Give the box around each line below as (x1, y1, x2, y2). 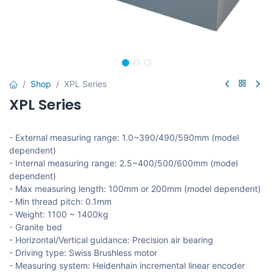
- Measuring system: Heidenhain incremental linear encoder (9, 260, 245, 271)
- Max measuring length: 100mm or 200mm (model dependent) (9, 183, 261, 194)
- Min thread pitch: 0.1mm (9, 196, 112, 207)
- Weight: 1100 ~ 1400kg (9, 208, 108, 219)
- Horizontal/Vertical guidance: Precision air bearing (9, 234, 213, 245)
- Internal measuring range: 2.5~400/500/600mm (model (9, 157, 238, 168)
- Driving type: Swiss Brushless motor (9, 247, 157, 258)
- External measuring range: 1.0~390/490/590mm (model (9, 132, 239, 143)
